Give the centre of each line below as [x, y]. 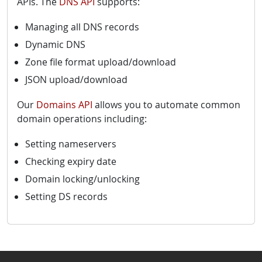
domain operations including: [82, 119]
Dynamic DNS [55, 44]
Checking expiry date [71, 161]
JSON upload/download [76, 80]
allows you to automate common [166, 105]
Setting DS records [66, 196]
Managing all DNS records [82, 27]
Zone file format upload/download [101, 62]
